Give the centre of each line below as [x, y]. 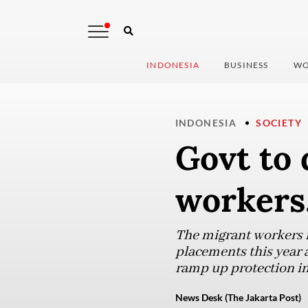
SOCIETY [279, 123]
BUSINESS [246, 65]
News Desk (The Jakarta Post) [238, 298]
